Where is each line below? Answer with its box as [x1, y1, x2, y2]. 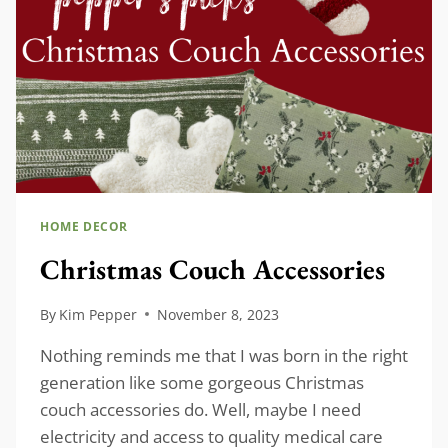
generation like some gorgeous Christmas [40, 370, 364, 394]
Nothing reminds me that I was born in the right [40, 343, 408, 367]
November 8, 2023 [157, 304, 280, 324]
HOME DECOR [40, 218, 128, 235]
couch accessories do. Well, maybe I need [40, 397, 361, 421]
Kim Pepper [59, 304, 138, 324]
